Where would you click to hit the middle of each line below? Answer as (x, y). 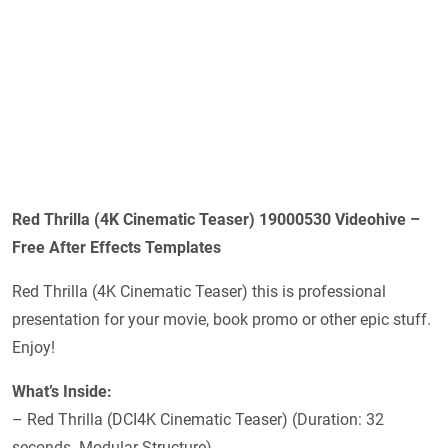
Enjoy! (33, 348)
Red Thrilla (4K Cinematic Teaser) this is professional (199, 292)
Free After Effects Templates (116, 248)
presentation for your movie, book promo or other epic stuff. (221, 320)
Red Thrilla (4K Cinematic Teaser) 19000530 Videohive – (216, 220)
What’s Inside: (62, 392)
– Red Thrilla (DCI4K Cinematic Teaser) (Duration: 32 (198, 420)
